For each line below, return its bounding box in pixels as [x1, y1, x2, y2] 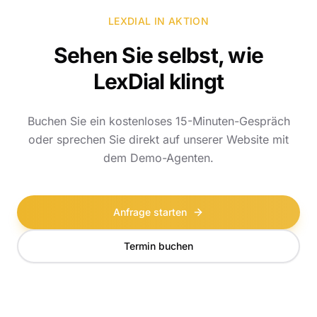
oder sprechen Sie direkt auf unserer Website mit [28, 132, 289, 146]
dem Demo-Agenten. [103, 151, 214, 165]
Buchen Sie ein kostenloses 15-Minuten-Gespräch [27, 114, 290, 128]
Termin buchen [124, 240, 193, 252]
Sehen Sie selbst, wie [53, 42, 264, 68]
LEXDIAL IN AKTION [108, 15, 209, 27]
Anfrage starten [113, 206, 187, 218]
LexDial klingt [93, 69, 224, 94]
